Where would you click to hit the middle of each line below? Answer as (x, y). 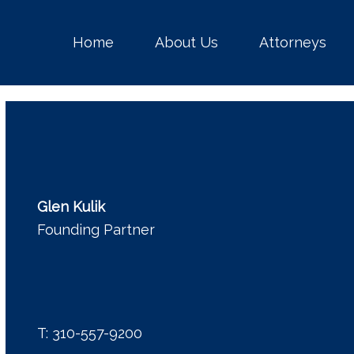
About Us (186, 42)
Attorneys (293, 42)
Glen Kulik (71, 206)
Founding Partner (96, 229)
